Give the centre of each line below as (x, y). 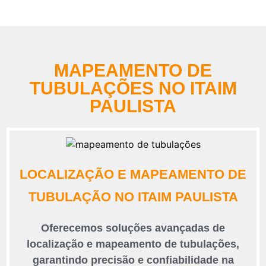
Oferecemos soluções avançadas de (133, 228)
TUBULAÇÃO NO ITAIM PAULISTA (133, 197)
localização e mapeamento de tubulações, (133, 244)
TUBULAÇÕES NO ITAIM (133, 88)
